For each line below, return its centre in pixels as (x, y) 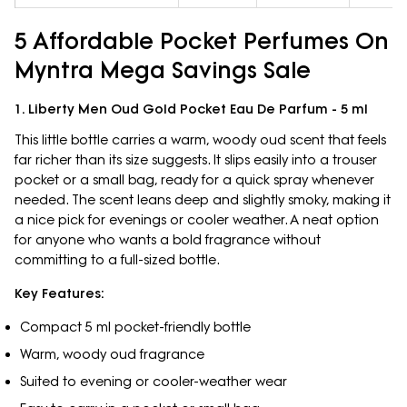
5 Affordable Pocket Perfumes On (202, 40)
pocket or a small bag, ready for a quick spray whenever (194, 179)
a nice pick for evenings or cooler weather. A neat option (197, 219)
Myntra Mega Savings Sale (163, 69)
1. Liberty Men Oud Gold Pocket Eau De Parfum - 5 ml (191, 109)
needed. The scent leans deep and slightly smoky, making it (203, 199)
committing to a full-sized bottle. (117, 259)
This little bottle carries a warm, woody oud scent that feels (200, 139)
